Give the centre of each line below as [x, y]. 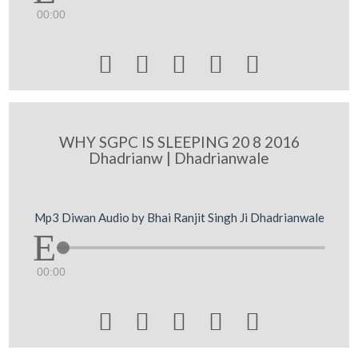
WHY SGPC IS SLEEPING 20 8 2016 [179, 142]
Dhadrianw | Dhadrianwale [179, 158]
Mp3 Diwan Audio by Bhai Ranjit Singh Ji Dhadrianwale [179, 217]
